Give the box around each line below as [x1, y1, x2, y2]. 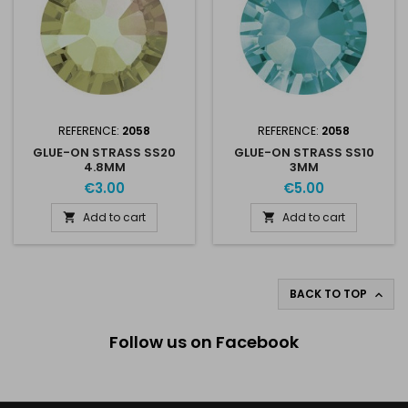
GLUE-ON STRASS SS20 [33, 144, 176, 161]
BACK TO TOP [290, 286, 370, 301]
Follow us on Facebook [109, 331, 299, 353]
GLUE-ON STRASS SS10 [233, 144, 374, 161]
